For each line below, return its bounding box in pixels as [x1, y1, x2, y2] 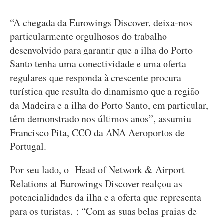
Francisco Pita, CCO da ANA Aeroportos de [10, 126, 185, 139]
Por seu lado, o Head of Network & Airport [10, 163, 185, 176]
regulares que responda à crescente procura [10, 71, 181, 84]
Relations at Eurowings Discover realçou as [10, 177, 182, 190]
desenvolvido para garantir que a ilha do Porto [10, 43, 192, 56]
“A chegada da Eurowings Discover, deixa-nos [10, 16, 192, 29]
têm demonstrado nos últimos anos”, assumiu [10, 112, 194, 125]
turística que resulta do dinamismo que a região [10, 84, 199, 98]
